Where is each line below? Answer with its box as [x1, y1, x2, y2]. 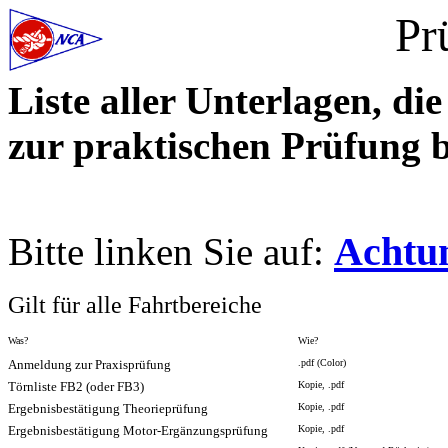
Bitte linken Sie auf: [8, 230, 334, 273]
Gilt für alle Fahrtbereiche [8, 291, 262, 318]
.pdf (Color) [298, 357, 346, 368]
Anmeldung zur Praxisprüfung [8, 357, 171, 372]
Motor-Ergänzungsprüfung [123, 423, 268, 438]
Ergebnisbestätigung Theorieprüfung [8, 401, 208, 416]
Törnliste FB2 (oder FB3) [8, 379, 144, 394]
